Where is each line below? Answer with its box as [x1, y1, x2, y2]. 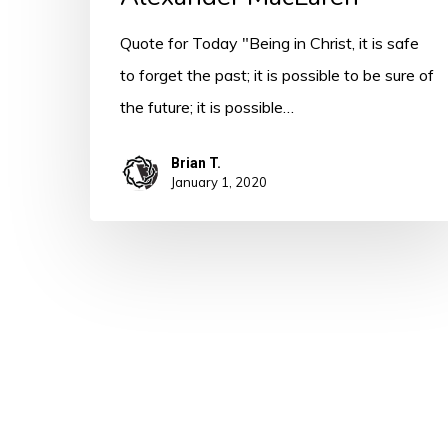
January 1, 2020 [171, 173, 267, 190]
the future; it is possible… [120, 96, 294, 117]
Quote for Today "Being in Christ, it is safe [120, 32, 419, 53]
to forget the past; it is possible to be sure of [120, 64, 434, 85]
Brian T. [171, 154, 221, 171]
